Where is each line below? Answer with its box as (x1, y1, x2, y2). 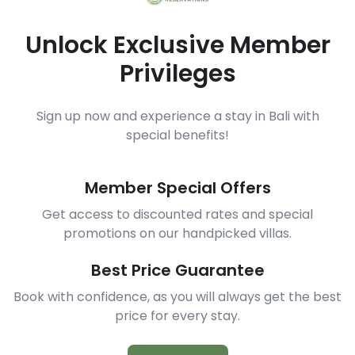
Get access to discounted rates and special (42, 205, 313, 224)
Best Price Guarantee (90, 259, 265, 282)
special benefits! (126, 126, 229, 145)
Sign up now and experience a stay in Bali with (36, 107, 319, 126)
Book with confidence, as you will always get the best (13, 288, 342, 307)
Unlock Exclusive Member (25, 29, 330, 63)
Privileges (119, 57, 236, 91)
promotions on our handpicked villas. (63, 224, 292, 243)
